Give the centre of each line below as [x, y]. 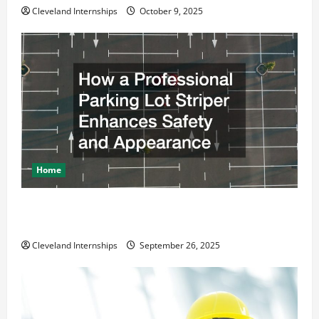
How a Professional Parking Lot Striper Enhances [149, 208]
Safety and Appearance [80, 225]
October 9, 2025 [170, 11]
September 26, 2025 [179, 246]
